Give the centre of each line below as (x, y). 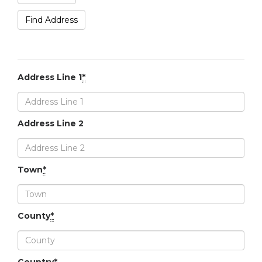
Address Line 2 (51, 123)
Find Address (51, 20)
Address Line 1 (50, 77)
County (34, 216)
